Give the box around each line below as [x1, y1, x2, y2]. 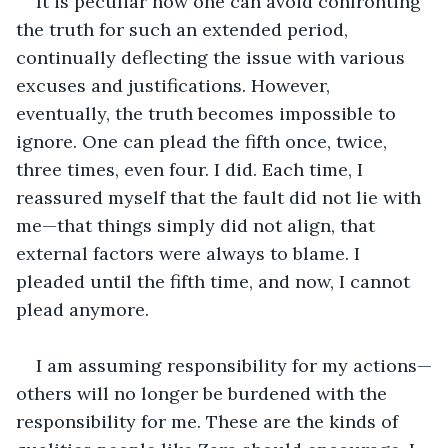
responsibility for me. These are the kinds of [16, 409, 403, 433]
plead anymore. [16, 297, 149, 321]
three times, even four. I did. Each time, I [16, 157, 368, 181]
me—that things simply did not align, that [16, 213, 380, 237]
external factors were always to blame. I [16, 241, 365, 265]
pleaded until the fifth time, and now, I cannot [16, 269, 415, 293]
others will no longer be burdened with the [16, 381, 392, 405]
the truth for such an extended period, [16, 17, 353, 41]
